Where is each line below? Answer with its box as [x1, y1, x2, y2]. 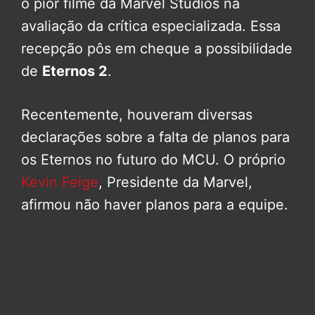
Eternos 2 [42, 63, 108, 80]
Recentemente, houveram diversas [21, 106, 252, 124]
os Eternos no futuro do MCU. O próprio [21, 151, 285, 169]
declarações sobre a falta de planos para [21, 129, 290, 146]
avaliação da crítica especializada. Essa [21, 18, 281, 35]
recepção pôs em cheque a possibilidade [21, 40, 292, 58]
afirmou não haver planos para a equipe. [21, 196, 288, 214]
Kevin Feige [21, 174, 98, 191]
